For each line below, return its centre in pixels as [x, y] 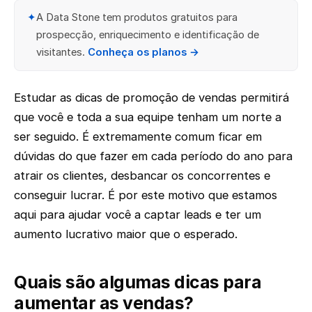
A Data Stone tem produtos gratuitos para [136, 18]
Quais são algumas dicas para [138, 282]
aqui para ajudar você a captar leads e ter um [138, 214]
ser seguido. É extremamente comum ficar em [138, 136]
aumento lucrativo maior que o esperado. [126, 234]
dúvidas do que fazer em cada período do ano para [153, 156]
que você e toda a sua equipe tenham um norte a [148, 117]
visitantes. [62, 53]
